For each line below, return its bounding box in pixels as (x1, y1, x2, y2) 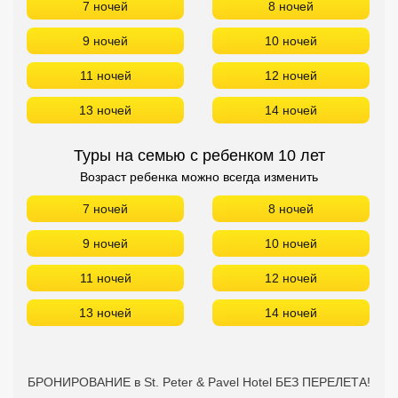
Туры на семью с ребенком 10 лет (73, 147, 325, 164)
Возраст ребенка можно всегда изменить (80, 170, 318, 184)
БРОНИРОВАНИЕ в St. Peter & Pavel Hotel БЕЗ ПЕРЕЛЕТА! (28, 375, 370, 389)
